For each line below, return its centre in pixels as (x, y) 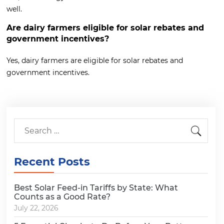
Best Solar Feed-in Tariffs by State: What (96, 188)
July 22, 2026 (36, 208)
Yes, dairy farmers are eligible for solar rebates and (95, 61)
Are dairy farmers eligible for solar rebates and (105, 28)
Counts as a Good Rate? (62, 197)
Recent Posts (52, 162)
